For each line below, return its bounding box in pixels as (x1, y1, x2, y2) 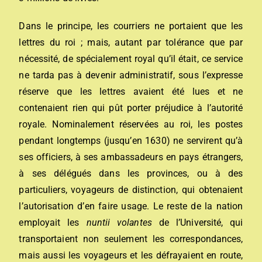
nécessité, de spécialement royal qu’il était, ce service (19, 53, 243, 64)
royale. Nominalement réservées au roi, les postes (19, 119, 243, 130)
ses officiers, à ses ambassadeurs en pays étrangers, (19, 151, 243, 163)
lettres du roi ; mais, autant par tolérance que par (19, 37, 243, 48)
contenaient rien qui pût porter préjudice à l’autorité (19, 102, 243, 113)
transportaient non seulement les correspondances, (19, 233, 243, 244)
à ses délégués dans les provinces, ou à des (19, 168, 243, 179)
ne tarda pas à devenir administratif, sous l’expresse (19, 70, 243, 81)
